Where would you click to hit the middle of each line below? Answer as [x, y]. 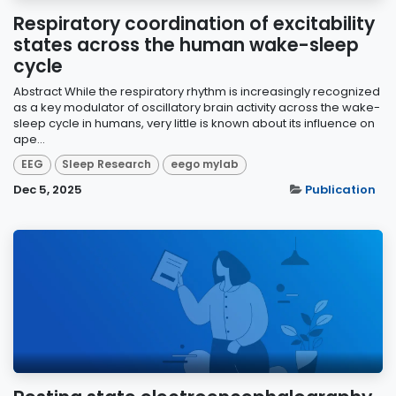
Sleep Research [107, 164]
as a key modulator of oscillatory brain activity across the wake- [197, 108]
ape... [29, 140]
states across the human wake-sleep [186, 46]
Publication [340, 189]
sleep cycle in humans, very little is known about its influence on [194, 124]
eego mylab [204, 164]
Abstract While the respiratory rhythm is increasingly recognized [197, 92]
